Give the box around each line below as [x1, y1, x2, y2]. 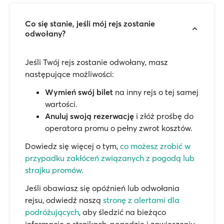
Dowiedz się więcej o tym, [25, 141, 120, 151]
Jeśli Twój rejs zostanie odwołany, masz [25, 57, 168, 67]
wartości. [45, 99, 77, 109]
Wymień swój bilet [45, 87, 113, 97]
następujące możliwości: [25, 69, 114, 79]
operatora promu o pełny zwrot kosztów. [45, 123, 192, 133]
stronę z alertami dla [103, 195, 179, 205]
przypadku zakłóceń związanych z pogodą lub [25, 153, 194, 163]
